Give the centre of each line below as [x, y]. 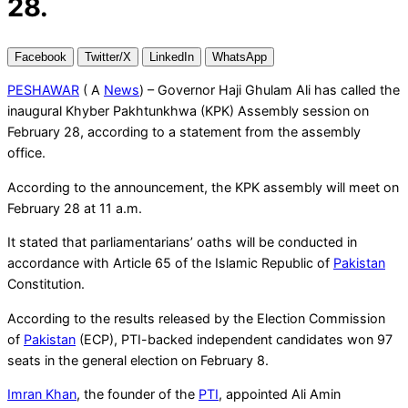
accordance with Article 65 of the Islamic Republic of [170, 263]
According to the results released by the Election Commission [196, 318]
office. [26, 153]
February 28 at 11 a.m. [75, 208]
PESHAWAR [43, 90]
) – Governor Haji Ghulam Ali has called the [270, 90]
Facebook [41, 56]
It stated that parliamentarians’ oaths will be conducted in [182, 242]
